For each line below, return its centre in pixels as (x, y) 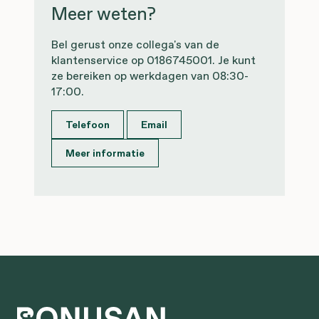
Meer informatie (105, 153)
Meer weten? (104, 14)
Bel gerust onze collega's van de (135, 45)
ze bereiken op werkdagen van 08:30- (150, 76)
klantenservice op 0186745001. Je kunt (153, 60)
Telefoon (88, 125)
